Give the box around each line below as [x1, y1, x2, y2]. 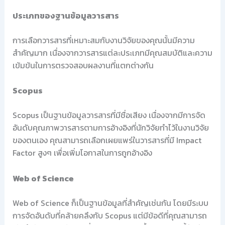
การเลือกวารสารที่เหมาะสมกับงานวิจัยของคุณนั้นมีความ [12, 34, 195, 46]
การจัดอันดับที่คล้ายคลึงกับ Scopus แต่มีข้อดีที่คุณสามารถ [12, 209, 207, 221]
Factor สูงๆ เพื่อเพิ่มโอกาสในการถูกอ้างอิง [12, 147, 152, 159]
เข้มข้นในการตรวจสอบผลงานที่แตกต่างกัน [12, 59, 154, 71]
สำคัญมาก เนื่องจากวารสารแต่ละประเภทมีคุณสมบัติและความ [12, 46, 212, 59]
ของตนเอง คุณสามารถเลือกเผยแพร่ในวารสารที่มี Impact [12, 134, 201, 147]
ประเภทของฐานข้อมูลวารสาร [12, 9, 119, 22]
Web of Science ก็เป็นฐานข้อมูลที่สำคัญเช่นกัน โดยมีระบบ [12, 196, 208, 209]
